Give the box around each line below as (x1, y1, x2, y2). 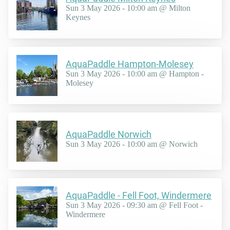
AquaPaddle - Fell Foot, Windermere (66, 190, 212, 201)
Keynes (66, 13, 90, 22)
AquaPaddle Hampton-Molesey (66, 59, 194, 70)
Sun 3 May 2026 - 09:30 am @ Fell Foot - (66, 201, 203, 210)
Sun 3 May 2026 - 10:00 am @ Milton (66, 4, 190, 13)
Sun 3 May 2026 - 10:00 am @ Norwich (66, 140, 198, 149)
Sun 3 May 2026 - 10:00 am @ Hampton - (66, 69, 204, 79)
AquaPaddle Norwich (66, 129, 151, 140)
